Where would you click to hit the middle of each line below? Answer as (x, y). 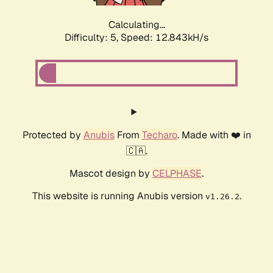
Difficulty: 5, (93, 38)
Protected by (53, 135)
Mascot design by (111, 174)
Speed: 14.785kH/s (165, 38)
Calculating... (136, 25)
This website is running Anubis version (119, 196)
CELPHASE (177, 174)
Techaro (159, 135)
